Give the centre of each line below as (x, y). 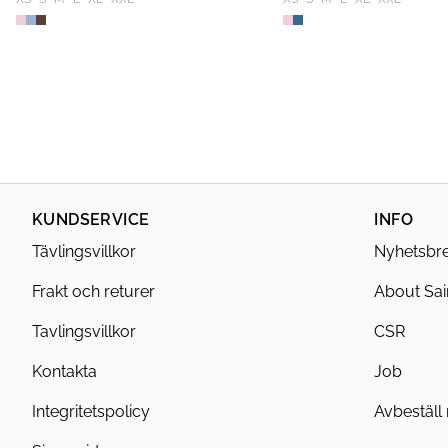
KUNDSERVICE (91, 219)
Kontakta (64, 371)
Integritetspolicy (91, 411)
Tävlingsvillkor (84, 251)
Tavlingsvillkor (84, 331)
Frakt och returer (93, 291)
